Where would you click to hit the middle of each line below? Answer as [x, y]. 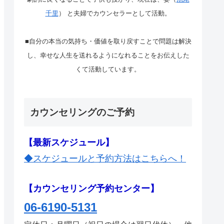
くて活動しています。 [108, 69]
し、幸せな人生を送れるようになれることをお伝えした [108, 55]
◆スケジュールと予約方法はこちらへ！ [105, 159]
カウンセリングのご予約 [82, 112]
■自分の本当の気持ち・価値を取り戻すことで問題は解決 [108, 41]
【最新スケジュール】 [69, 143]
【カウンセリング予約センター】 [91, 189]
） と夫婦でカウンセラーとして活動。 [114, 13]
